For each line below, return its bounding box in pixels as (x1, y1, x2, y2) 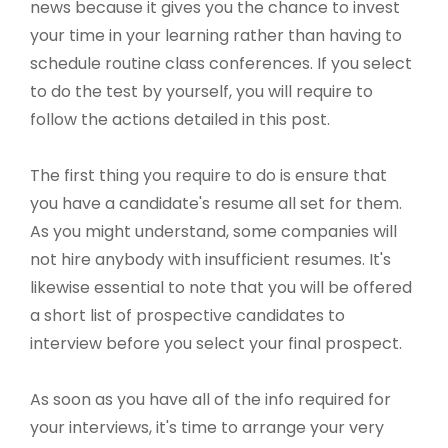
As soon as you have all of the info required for (30, 388, 391, 412)
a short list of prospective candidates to (30, 304, 345, 328)
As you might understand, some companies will (30, 220, 397, 244)
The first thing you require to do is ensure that (30, 164, 387, 188)
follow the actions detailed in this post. (30, 108, 330, 132)
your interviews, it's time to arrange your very (30, 416, 384, 440)
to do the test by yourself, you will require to (30, 80, 373, 104)
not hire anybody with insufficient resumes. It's (30, 248, 391, 272)
